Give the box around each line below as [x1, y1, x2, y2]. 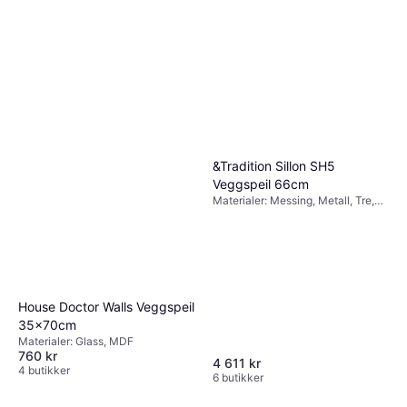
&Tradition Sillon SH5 [213, 157, 335, 174]
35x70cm [18, 316, 76, 333]
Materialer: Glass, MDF [18, 333, 134, 348]
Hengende [213, 236, 265, 251]
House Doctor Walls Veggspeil [18, 298, 194, 314]
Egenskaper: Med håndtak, [213, 222, 348, 236]
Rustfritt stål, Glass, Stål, [213, 207, 335, 222]
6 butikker [213, 370, 263, 384]
